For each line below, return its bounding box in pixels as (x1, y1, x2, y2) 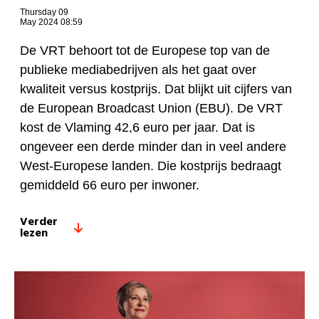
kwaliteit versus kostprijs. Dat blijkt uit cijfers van (20, 82, 292, 97)
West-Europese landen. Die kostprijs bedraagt (20, 159, 281, 174)
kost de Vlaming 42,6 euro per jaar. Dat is (20, 120, 255, 135)
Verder (20, 213, 58, 232)
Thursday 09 (20, 7, 68, 18)
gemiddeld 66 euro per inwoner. (20, 178, 199, 193)
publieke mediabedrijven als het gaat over (20, 63, 256, 78)
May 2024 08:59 (20, 17, 83, 28)
